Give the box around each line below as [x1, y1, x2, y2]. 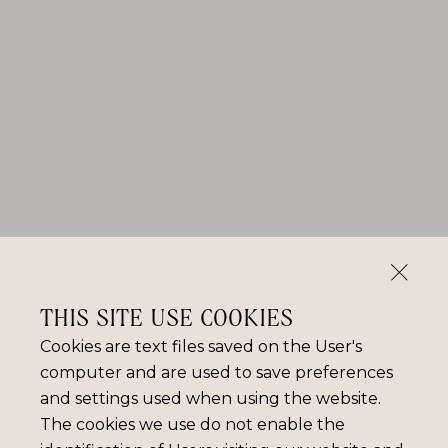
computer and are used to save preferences [40, 363, 393, 382]
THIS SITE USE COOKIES [40, 300, 293, 332]
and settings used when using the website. [40, 389, 381, 408]
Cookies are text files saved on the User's [40, 337, 362, 356]
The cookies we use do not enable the [40, 415, 345, 434]
